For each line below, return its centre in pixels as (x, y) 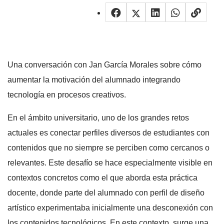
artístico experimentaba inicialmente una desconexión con (110, 207)
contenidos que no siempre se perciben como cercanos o (108, 147)
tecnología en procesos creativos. (67, 94)
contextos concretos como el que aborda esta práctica (102, 177)
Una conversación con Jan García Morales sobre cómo (104, 64)
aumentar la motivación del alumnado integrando (94, 79)
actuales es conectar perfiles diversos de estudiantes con (108, 132)
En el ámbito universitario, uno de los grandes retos (98, 117)
